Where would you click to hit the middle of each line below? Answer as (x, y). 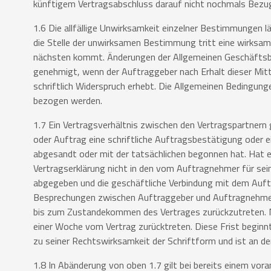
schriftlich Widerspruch (80, 86)
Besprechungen (66, 198)
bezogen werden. (68, 101)
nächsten (53, 57)
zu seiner (53, 241)
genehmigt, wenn (70, 72)
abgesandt (56, 154)
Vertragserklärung (70, 168)
